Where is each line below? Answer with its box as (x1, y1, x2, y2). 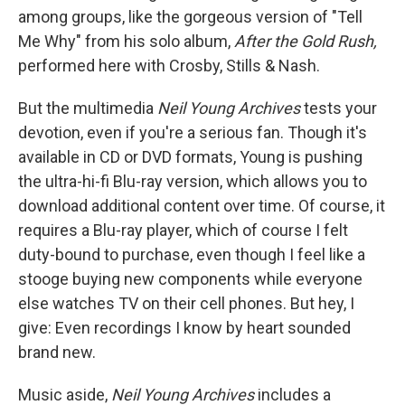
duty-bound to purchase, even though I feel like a (18, 245, 365, 264)
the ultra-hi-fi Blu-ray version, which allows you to (18, 172, 367, 191)
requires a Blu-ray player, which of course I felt (18, 221, 348, 240)
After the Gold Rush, (234, 32, 377, 51)
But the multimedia (18, 99, 157, 118)
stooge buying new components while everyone (18, 269, 363, 288)
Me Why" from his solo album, (18, 32, 234, 51)
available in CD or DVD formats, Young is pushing (18, 147, 363, 166)
